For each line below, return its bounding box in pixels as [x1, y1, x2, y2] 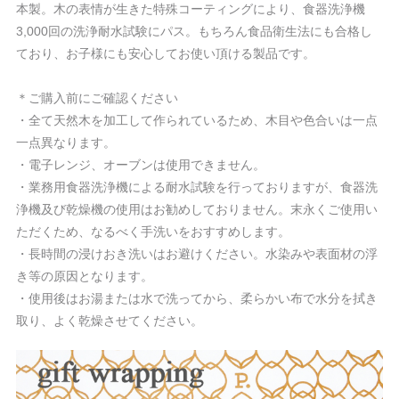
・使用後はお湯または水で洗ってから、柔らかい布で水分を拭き [16, 291, 378, 305]
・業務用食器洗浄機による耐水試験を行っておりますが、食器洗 [16, 180, 378, 194]
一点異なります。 [16, 135, 116, 150]
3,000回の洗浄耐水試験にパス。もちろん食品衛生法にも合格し [16, 24, 372, 38]
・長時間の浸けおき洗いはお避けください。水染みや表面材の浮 [16, 247, 378, 261]
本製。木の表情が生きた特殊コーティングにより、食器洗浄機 [16, 2, 365, 16]
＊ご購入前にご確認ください [16, 91, 178, 105]
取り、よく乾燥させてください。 [16, 313, 203, 328]
